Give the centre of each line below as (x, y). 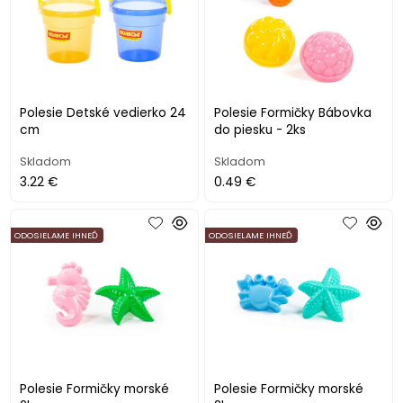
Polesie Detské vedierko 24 (103, 113)
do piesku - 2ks (260, 130)
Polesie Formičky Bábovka (293, 113)
